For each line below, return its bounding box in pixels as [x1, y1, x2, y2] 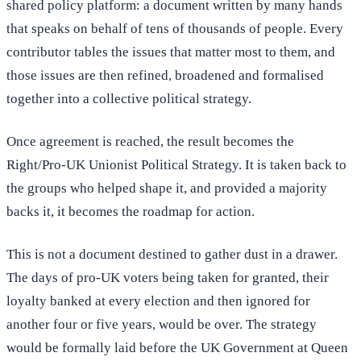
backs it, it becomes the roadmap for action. [6, 204, 255, 220]
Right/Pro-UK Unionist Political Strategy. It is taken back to [6, 157, 346, 173]
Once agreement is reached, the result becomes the [6, 134, 294, 150]
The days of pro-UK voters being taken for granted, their [6, 270, 329, 286]
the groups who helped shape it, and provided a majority [6, 180, 327, 197]
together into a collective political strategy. [6, 91, 251, 107]
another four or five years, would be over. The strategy [6, 317, 317, 333]
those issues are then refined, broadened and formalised [6, 68, 324, 84]
